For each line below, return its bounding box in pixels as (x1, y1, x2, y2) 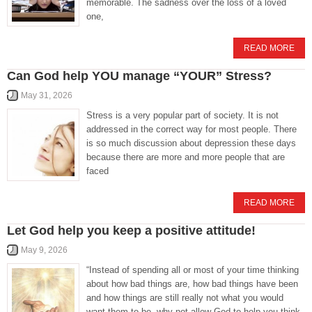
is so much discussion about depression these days (86, 138, 296, 149)
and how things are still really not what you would (86, 292, 283, 304)
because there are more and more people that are (86, 152, 285, 163)
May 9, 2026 (21, 245, 68, 256)
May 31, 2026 (21, 91, 72, 101)
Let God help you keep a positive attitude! (7, 224, 256, 238)
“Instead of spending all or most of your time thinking (86, 265, 299, 276)
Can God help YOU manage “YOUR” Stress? (7, 69, 272, 84)
